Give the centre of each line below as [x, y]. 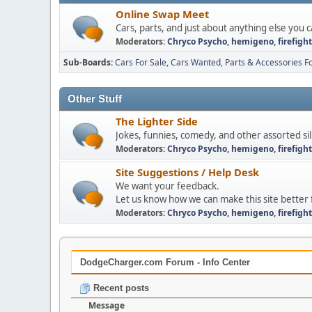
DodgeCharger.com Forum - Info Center [165, 262]
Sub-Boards [87, 62]
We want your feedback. [167, 186]
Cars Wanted [196, 62]
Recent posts [120, 288]
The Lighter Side [157, 121]
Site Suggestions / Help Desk [187, 172]
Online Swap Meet [162, 14]
